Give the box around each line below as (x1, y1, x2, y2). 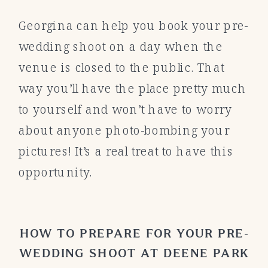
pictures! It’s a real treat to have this (18, 143, 234, 159)
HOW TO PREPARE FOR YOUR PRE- (19, 227, 249, 240)
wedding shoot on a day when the (18, 38, 223, 54)
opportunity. (18, 164, 93, 180)
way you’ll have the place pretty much (18, 80, 247, 96)
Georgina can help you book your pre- (18, 17, 248, 33)
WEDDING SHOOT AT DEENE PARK (19, 246, 250, 259)
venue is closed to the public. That (18, 59, 224, 75)
